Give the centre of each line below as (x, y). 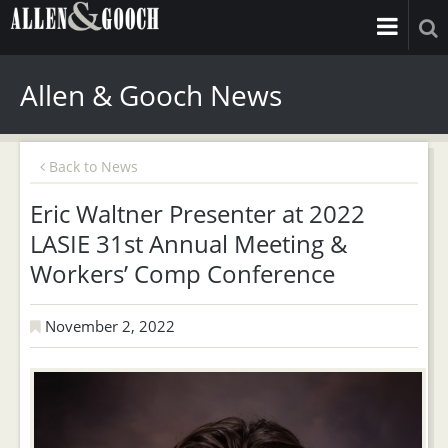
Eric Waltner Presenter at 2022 (197, 213)
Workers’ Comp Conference (182, 273)
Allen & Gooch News (151, 95)
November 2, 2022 (108, 326)
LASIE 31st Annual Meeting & (189, 243)
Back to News (91, 166)
